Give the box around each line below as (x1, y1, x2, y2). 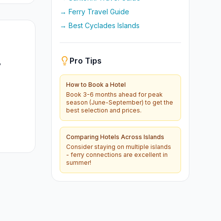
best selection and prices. (66, 107, 142, 114)
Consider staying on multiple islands (66, 143, 171, 150)
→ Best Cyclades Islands (60, 21, 140, 30)
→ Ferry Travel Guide (60, 7, 129, 16)
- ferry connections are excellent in (66, 151, 168, 158)
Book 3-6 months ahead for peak (66, 91, 163, 98)
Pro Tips (70, 56, 102, 66)
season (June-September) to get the (66, 99, 173, 106)
